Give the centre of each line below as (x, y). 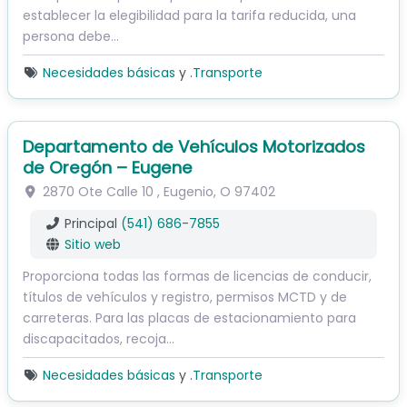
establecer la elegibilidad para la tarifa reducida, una (189, 16)
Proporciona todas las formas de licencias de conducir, (197, 277)
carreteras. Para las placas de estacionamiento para (189, 318)
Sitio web (92, 245)
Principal (90, 224)
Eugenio (188, 192)
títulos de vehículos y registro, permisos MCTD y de (185, 298)
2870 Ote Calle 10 (98, 192)
